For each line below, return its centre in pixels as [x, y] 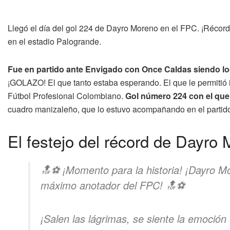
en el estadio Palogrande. [54, 42]
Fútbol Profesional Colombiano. [65, 96]
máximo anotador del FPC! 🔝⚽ [113, 185]
